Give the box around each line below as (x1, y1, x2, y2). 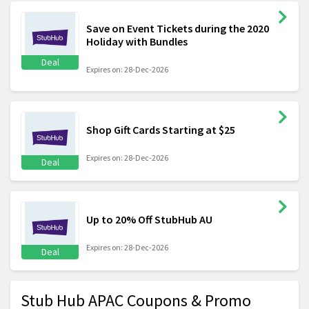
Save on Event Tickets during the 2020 (86, 21, 269, 36)
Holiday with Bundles (86, 34, 188, 49)
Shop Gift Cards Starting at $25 (86, 123, 235, 137)
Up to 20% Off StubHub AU (86, 212, 212, 227)
